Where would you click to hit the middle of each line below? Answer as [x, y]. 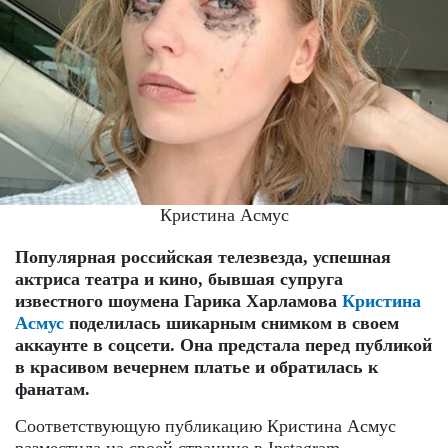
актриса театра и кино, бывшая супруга [179, 278]
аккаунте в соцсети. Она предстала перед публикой [223, 344]
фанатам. [52, 388]
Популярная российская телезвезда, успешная [203, 256]
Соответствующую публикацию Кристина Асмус [205, 425]
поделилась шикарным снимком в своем [231, 322]
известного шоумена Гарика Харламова [178, 300]
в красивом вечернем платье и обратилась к [196, 366]
